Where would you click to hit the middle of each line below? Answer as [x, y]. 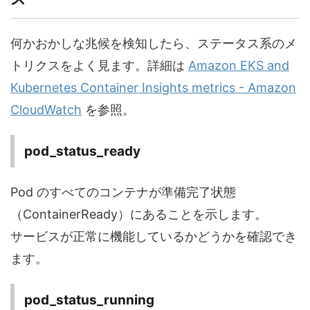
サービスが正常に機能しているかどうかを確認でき [154, 237]
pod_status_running [89, 300]
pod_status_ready [82, 152]
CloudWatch [46, 110]
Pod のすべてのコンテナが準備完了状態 [123, 192]
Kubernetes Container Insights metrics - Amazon [153, 88]
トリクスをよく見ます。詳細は [99, 66]
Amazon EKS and [239, 66]
